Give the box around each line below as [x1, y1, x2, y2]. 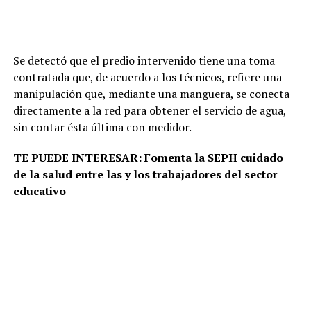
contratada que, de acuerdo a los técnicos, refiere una [12, 69, 282, 85]
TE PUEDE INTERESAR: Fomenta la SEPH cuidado [12, 150, 283, 165]
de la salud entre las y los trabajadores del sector [12, 167, 278, 182]
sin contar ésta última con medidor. [12, 119, 192, 135]
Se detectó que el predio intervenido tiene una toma [12, 53, 275, 68]
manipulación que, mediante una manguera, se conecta [12, 86, 289, 101]
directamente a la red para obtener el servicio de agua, [12, 103, 286, 118]
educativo [12, 183, 66, 199]
